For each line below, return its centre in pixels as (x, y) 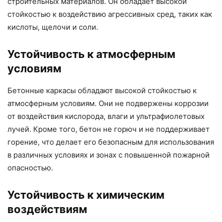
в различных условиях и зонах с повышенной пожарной (109, 155)
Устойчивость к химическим (86, 195)
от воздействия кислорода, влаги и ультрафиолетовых (106, 116)
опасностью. (30, 168)
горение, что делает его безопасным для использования (111, 142)
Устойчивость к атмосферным (91, 54)
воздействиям (47, 209)
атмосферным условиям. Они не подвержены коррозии (108, 104)
